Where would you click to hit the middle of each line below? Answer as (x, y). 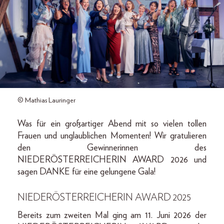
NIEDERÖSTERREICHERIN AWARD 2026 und (112, 160)
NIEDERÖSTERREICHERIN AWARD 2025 (104, 197)
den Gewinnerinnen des (112, 148)
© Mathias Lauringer (46, 100)
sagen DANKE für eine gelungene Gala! (86, 172)
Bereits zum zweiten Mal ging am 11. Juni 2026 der (112, 215)
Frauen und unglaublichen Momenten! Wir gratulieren (112, 136)
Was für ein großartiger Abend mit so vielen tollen (112, 124)
